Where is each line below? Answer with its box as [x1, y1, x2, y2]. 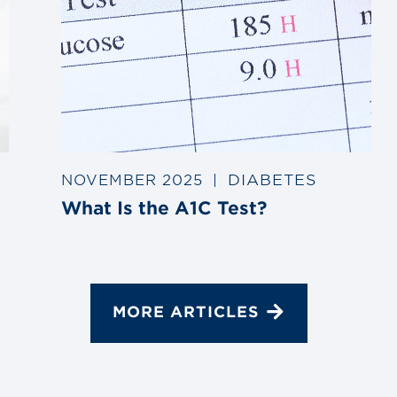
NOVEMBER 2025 [60, 169, 203, 188]
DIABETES [227, 168, 316, 188]
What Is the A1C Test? [60, 196, 267, 218]
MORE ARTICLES [112, 302, 259, 322]
